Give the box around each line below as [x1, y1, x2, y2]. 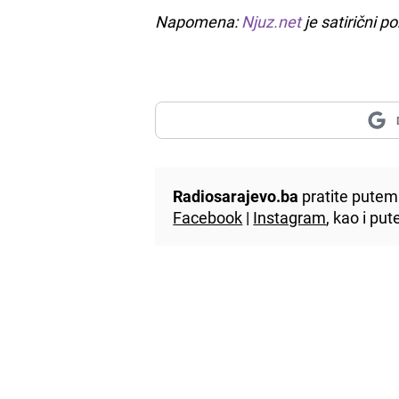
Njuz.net [241, 10, 302, 32]
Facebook [173, 206, 243, 228]
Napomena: [155, 10, 242, 32]
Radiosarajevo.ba [173, 184, 299, 207]
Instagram [253, 206, 327, 228]
